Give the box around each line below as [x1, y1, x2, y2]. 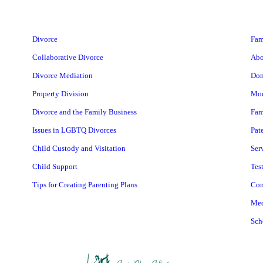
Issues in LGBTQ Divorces [32, 126, 116, 135]
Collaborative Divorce [32, 53, 103, 62]
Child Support [32, 162, 77, 171]
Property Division [32, 89, 89, 99]
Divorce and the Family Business [32, 107, 137, 117]
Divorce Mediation [32, 71, 93, 80]
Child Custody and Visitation [32, 144, 126, 153]
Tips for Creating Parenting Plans [32, 180, 137, 190]
